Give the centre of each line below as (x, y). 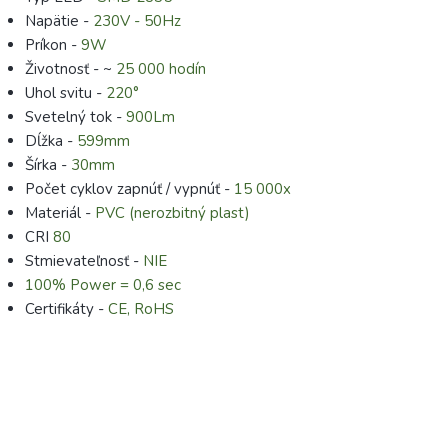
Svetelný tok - (75, 116)
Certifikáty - (66, 308)
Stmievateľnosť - (84, 260)
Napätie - (59, 20)
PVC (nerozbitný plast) (172, 212)
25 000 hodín (161, 68)
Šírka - (48, 164)
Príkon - (53, 44)
